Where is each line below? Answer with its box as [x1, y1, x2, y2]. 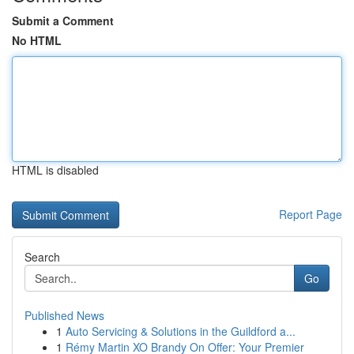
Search [24, 249, 60, 265]
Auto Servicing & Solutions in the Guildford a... [66, 323, 296, 339]
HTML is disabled [12, 162, 99, 178]
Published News [24, 307, 104, 323]
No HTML [12, 32, 62, 48]
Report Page [279, 206, 342, 222]
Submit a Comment [12, 13, 114, 28]
